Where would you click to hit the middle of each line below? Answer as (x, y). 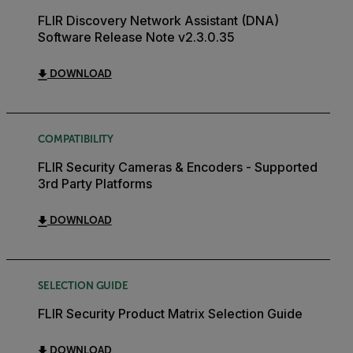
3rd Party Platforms (95, 184)
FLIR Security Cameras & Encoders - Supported (178, 167)
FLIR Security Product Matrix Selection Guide (170, 314)
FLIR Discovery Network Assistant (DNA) (158, 21)
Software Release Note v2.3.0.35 (136, 37)
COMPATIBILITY (76, 139)
